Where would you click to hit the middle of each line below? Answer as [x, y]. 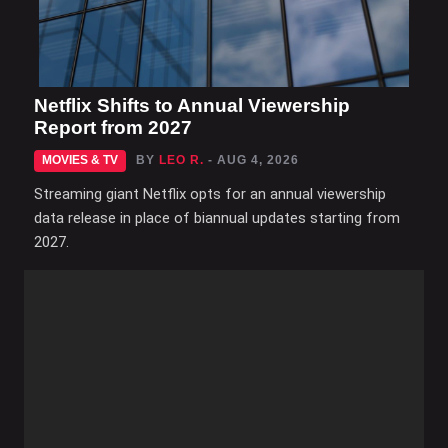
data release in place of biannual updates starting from [217, 218]
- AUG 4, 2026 [253, 160]
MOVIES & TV [80, 160]
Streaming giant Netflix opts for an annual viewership [210, 194]
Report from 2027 [113, 128]
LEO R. [181, 160]
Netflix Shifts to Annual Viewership [192, 106]
